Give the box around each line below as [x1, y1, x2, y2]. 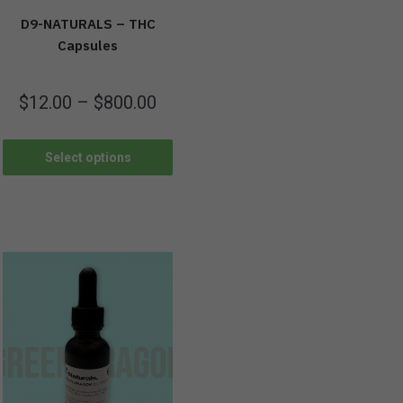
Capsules [58, 37, 119, 55]
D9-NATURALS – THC [20, 15, 156, 33]
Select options [44, 149, 131, 165]
